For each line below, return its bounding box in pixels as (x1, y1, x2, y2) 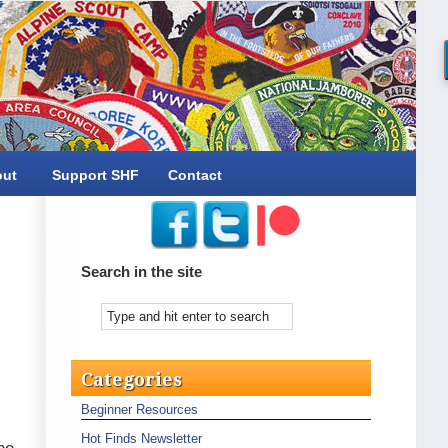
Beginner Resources (81, 402, 198, 417)
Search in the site (81, 263, 202, 280)
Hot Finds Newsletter (81, 431, 202, 446)
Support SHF (52, 167, 139, 183)
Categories (81, 369, 182, 390)
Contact (168, 167, 222, 183)
